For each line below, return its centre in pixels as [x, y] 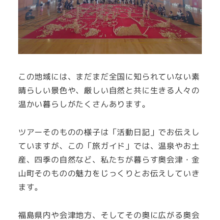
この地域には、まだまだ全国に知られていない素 [109, 76]
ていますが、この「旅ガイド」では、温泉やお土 [109, 146]
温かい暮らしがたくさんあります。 [84, 104]
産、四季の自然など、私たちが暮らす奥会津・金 [109, 159]
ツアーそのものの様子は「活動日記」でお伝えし [109, 132]
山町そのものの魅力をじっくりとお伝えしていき [109, 173]
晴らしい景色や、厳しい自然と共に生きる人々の [109, 90]
